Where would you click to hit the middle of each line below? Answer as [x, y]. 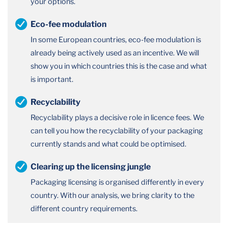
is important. [52, 79]
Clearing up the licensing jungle [91, 166]
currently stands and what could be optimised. [108, 144]
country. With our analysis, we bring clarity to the [112, 195]
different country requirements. [84, 208]
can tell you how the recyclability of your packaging [117, 131]
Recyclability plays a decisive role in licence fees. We [117, 117]
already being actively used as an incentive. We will [115, 53]
